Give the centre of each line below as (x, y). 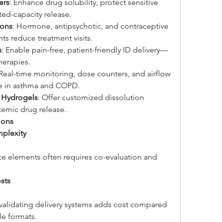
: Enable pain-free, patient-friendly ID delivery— (85, 50)
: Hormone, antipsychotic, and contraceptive (90, 26)
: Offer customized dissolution (91, 97)
